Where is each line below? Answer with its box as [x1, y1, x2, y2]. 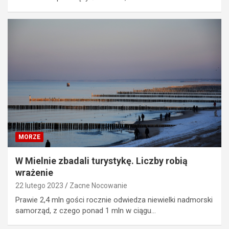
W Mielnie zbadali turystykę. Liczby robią [15, 155, 188, 166]
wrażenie [15, 167, 53, 178]
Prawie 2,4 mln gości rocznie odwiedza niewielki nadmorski [15, 195, 213, 204]
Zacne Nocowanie [70, 181, 127, 190]
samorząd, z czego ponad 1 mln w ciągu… [15, 205, 156, 215]
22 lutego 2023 [15, 181, 63, 190]
